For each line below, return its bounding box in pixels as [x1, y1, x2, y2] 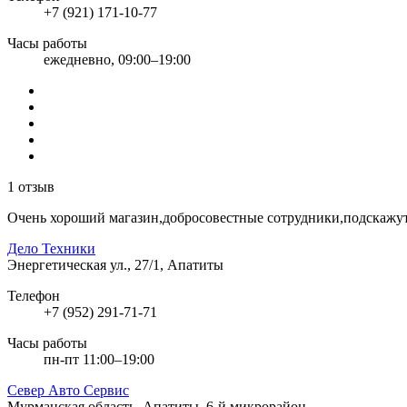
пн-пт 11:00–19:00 [44, 351, 154, 367]
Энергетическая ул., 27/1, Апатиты [7, 256, 223, 273]
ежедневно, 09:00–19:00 [44, 51, 191, 67]
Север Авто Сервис [7, 382, 129, 398]
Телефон [7, 287, 60, 303]
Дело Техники [7, 240, 95, 256]
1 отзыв [7, 178, 55, 194]
